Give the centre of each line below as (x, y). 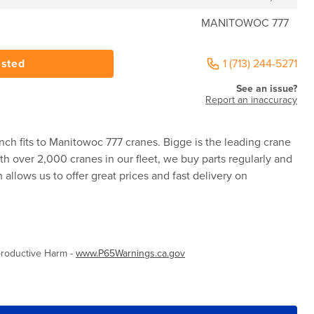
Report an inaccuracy (251, 100)
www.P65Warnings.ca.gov (130, 253)
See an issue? (266, 89)
